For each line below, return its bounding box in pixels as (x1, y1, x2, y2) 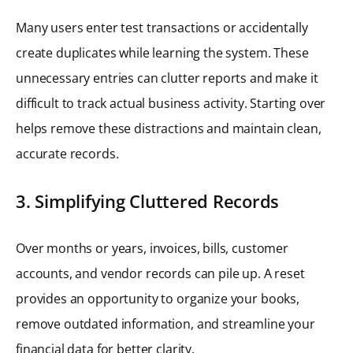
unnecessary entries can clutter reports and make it (16, 69, 318, 87)
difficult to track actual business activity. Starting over (16, 95, 326, 113)
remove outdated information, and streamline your (16, 315, 315, 333)
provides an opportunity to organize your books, (16, 290, 299, 308)
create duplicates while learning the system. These (16, 44, 309, 62)
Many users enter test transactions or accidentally (16, 19, 308, 37)
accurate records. (16, 145, 119, 163)
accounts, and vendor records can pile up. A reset (16, 265, 305, 283)
